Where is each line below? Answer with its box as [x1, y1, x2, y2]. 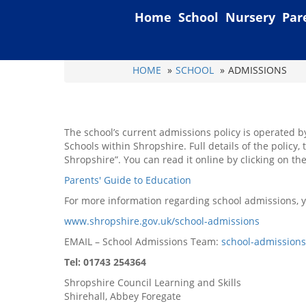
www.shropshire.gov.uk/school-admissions [64, 214, 260, 227]
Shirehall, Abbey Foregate [64, 290, 181, 303]
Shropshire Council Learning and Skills [64, 276, 241, 289]
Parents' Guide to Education [64, 173, 191, 186]
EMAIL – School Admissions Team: [64, 235, 221, 248]
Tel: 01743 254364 [64, 255, 146, 268]
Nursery [225, 9, 275, 25]
